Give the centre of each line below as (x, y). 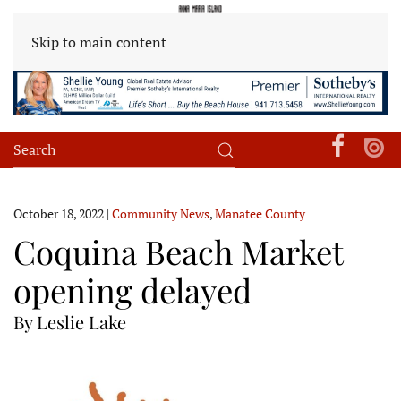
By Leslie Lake (70, 321)
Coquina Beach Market (178, 251)
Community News (161, 213)
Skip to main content (99, 42)
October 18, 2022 (59, 213)
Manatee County (260, 213)
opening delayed (132, 289)
